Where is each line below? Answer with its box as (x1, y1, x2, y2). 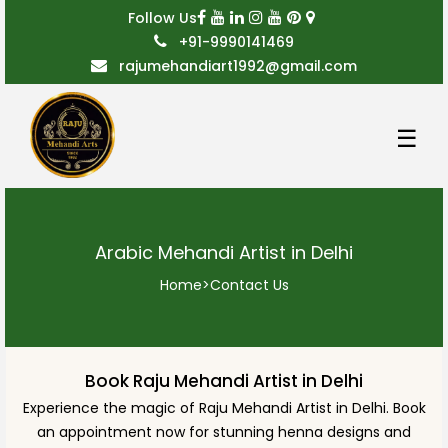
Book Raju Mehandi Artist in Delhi (85, 368, 363, 393)
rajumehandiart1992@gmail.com (115, 56, 357, 76)
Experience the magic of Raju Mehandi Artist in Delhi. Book (22, 397, 426, 418)
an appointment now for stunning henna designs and (37, 421, 411, 442)
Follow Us (128, 8, 197, 28)
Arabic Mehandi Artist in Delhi (95, 239, 353, 265)
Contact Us (209, 274, 289, 295)
